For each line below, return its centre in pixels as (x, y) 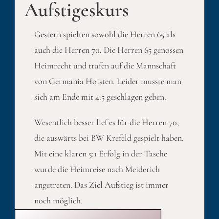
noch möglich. (58, 200)
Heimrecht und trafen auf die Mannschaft (105, 66)
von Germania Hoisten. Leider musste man (108, 81)
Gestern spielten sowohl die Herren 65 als (105, 34)
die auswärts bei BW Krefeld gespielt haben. (109, 138)
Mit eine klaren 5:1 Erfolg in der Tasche (100, 153)
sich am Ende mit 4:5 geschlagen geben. (100, 97)
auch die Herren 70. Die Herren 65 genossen (109, 50)
